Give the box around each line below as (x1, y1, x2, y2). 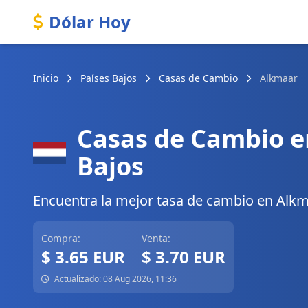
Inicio (33, 71, 58, 85)
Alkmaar (260, 71, 298, 85)
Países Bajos (80, 71, 137, 85)
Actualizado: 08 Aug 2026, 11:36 (52, 273, 177, 285)
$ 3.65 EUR (41, 245, 125, 268)
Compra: (41, 232, 80, 245)
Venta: (142, 232, 170, 245)
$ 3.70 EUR (142, 245, 225, 268)
